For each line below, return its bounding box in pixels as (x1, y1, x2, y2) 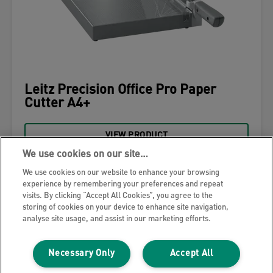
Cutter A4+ (24, 97, 90, 111)
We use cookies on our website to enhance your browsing (23, 169, 220, 177)
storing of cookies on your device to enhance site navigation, (23, 204, 229, 211)
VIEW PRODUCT (105, 131, 168, 140)
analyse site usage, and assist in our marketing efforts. (23, 215, 211, 223)
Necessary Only (48, 249, 115, 258)
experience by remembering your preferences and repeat (23, 180, 224, 188)
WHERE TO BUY (105, 160, 168, 169)
